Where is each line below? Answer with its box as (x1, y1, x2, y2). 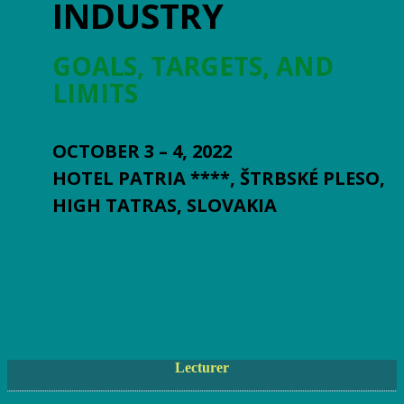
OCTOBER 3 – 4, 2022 (52, 139, 232, 163)
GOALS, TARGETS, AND (52, 49, 334, 83)
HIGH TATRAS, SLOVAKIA (52, 193, 277, 217)
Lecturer (175, 360, 229, 375)
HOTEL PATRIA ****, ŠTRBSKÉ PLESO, (52, 166, 385, 190)
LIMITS (52, 76, 138, 110)
